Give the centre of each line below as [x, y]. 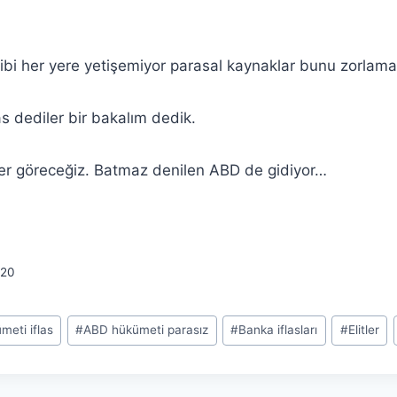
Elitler [363, 330]
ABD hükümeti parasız [146, 330]
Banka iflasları [278, 330]
